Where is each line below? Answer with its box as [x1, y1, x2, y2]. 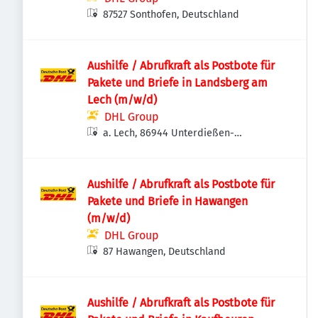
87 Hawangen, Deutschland [103, 246, 226, 258]
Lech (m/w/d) [114, 93, 157, 106]
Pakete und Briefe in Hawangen [87, 194, 248, 208]
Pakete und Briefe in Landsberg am [87, 76, 268, 89]
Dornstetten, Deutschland [103, 142, 221, 154]
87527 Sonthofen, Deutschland [103, 9, 240, 21]
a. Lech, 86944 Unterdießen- [103, 127, 235, 139]
